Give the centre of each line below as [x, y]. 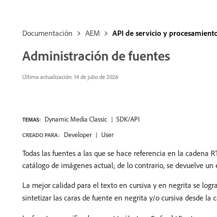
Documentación [47, 33]
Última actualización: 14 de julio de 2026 [70, 77]
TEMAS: [31, 119]
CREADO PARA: [41, 135]
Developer [78, 135]
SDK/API [128, 119]
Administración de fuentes [96, 55]
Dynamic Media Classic [76, 119]
